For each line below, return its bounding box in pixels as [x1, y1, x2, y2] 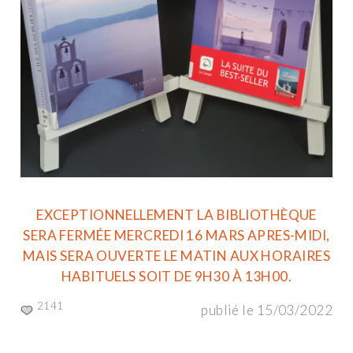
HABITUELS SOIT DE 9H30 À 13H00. [61, 267, 292, 284]
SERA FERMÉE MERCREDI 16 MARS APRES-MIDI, [23, 226, 330, 243]
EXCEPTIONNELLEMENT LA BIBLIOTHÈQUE [36, 206, 317, 223]
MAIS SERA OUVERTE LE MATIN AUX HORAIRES [23, 247, 330, 264]
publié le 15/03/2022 [201, 302, 333, 319]
